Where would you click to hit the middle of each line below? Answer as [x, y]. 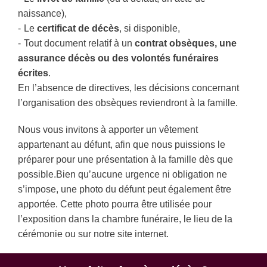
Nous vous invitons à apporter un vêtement [108, 130]
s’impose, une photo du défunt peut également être [125, 190]
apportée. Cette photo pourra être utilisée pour [115, 204]
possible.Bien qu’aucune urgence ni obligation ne [122, 175]
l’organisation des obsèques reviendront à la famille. [128, 103]
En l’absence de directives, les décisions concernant [128, 88]
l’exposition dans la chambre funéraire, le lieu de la [125, 219]
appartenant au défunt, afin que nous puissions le [122, 145]
